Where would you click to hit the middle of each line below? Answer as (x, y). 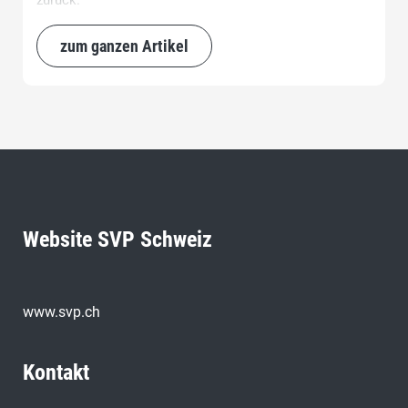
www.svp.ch (61, 312)
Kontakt (56, 373)
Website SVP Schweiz (117, 240)
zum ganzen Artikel (124, 46)
